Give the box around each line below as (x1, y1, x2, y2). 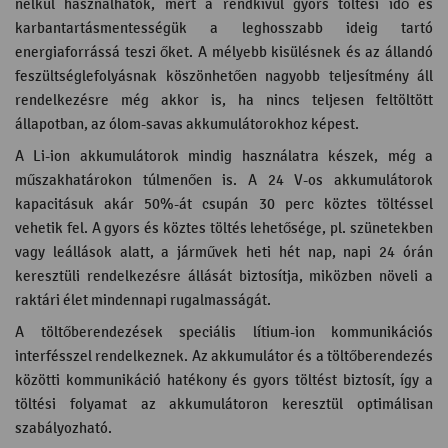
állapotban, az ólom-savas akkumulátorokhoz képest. (15, 116, 359, 133)
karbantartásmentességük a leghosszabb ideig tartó (15, 20, 433, 37)
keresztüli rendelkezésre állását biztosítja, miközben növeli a (15, 268, 433, 285)
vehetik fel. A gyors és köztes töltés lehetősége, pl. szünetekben (15, 220, 433, 237)
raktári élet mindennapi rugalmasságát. (15, 292, 271, 309)
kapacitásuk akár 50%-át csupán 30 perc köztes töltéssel (15, 196, 433, 213)
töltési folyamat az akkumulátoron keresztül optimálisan (15, 396, 433, 413)
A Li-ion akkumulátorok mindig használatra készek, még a (15, 148, 433, 165)
